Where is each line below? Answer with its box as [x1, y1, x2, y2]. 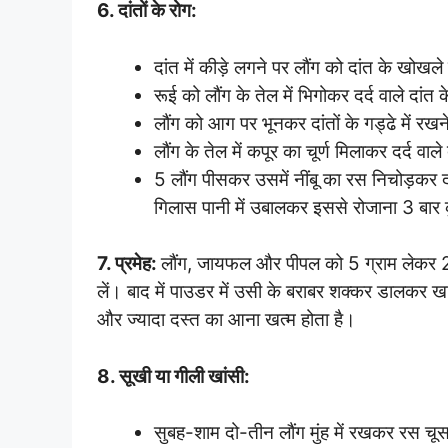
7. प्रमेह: [97, 252, 161, 275]
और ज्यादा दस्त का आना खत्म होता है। [97, 308, 356, 331]
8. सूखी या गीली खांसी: [97, 364, 250, 388]
